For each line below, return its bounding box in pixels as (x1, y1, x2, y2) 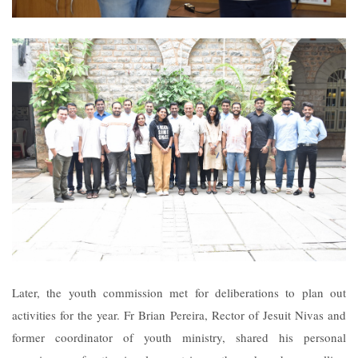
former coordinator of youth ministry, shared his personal (12, 328, 346, 345)
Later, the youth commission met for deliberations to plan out (12, 284, 346, 300)
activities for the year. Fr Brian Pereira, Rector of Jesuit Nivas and (12, 306, 346, 323)
